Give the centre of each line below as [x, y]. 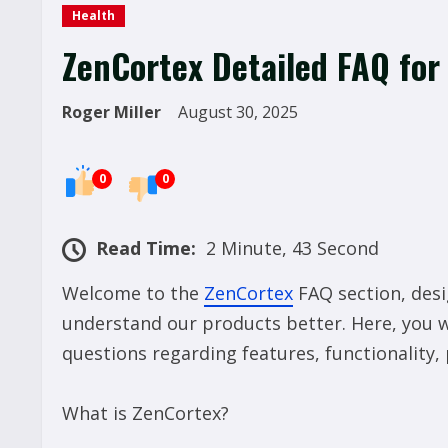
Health [93, 15]
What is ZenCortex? [145, 413]
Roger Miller [111, 112]
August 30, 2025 [240, 112]
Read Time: [146, 248]
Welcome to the [133, 293]
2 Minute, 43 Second [292, 248]
